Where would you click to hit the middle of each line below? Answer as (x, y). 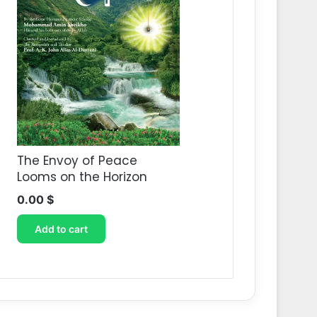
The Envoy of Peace (77, 160)
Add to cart (61, 229)
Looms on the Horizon (82, 177)
